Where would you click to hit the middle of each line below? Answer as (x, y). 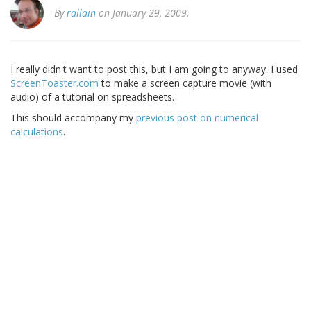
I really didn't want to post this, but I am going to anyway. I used (154, 69)
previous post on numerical (197, 118)
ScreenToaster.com (54, 83)
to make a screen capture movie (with (185, 83)
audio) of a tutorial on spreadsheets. (92, 97)
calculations (37, 132)
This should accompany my (73, 118)
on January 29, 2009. (143, 13)
